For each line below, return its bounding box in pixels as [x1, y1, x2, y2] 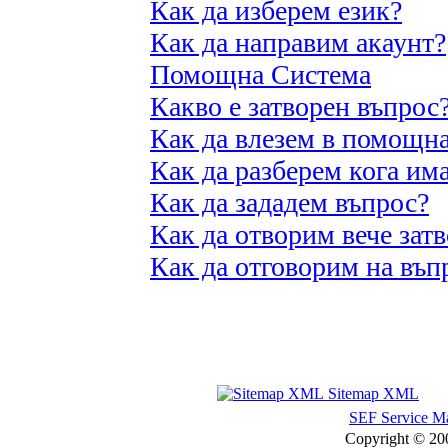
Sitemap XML [324, 385, 419, 402]
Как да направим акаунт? [150, 27, 446, 58]
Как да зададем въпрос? [150, 187, 429, 218]
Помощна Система [150, 59, 371, 90]
